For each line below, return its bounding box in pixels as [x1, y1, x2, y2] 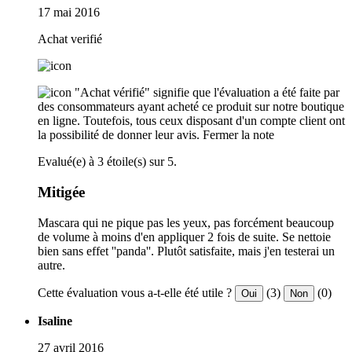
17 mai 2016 [38, 5, 100, 20]
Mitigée [38, 183, 85, 200]
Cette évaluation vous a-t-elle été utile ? [38, 285, 232, 299]
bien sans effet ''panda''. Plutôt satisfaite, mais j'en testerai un [38, 244, 335, 258]
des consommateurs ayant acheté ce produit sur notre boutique [38, 100, 344, 114]
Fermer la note [203, 128, 274, 142]
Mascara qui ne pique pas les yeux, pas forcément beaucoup [38, 215, 334, 229]
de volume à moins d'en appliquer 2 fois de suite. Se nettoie [38, 229, 331, 244]
